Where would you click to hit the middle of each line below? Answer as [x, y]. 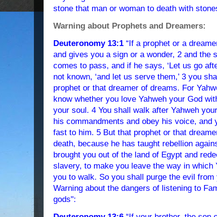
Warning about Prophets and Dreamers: [130, 26]
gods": [65, 199]
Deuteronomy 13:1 [88, 43]
